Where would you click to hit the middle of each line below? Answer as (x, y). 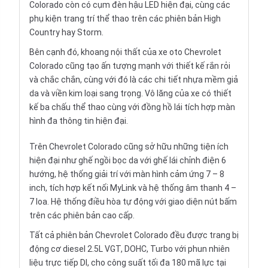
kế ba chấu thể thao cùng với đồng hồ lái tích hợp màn (132, 107)
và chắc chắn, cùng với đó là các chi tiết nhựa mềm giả (134, 80)
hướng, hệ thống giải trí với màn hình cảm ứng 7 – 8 (127, 174)
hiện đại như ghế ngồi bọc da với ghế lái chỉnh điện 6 (128, 161)
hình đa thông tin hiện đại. (79, 121)
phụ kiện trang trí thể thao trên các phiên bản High (125, 19)
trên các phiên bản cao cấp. (82, 216)
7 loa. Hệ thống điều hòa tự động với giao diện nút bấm (133, 202)
